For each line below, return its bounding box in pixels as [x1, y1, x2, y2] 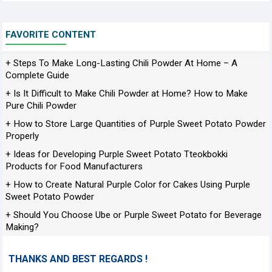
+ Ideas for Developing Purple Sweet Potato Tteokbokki [5, 149, 228, 160]
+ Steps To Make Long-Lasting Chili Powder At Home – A [5, 58, 237, 69]
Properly [5, 131, 39, 141]
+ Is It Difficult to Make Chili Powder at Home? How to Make [5, 88, 248, 99]
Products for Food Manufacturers [5, 161, 143, 172]
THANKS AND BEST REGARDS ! [8, 253, 148, 265]
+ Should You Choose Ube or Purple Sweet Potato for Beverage [5, 209, 262, 220]
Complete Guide [5, 70, 69, 81]
